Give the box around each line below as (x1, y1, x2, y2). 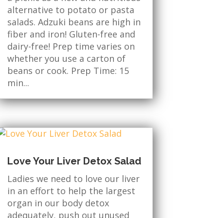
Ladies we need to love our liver (7, 173, 140, 185)
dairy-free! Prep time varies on (7, 40, 135, 52)
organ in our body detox (7, 197, 109, 209)
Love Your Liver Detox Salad (7, 155, 141, 167)
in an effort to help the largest (7, 185, 135, 197)
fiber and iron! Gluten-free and (7, 28, 135, 40)
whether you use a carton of (7, 53, 126, 64)
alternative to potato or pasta (7, 4, 134, 16)
